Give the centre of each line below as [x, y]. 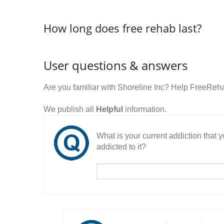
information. [145, 109]
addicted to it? [121, 147]
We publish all [70, 109]
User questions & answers [115, 65]
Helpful [109, 109]
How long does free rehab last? [122, 28]
